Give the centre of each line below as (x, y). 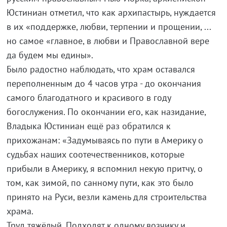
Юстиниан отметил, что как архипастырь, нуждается (111, 12)
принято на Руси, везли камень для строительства (106, 197)
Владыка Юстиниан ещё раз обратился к (88, 126)
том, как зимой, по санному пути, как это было (100, 183)
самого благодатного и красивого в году (88, 98)
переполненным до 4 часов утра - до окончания (104, 83)
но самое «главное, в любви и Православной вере (108, 41)
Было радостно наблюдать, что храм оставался (101, 69)
